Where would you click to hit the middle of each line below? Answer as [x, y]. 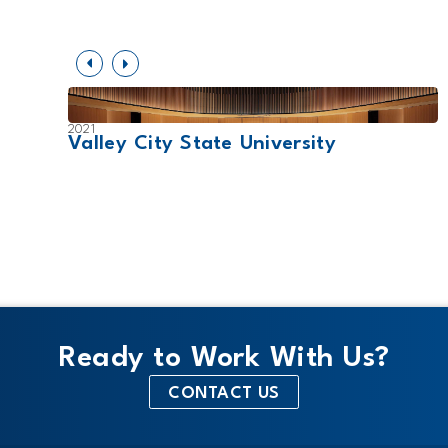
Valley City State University [202, 143]
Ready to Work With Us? [224, 359]
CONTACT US [224, 394]
